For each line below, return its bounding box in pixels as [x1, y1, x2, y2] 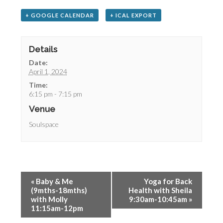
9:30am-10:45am [128, 195, 189, 204]
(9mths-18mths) [31, 186, 88, 195]
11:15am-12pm [31, 204, 84, 213]
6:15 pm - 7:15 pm [28, 89, 82, 98]
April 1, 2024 [28, 67, 67, 76]
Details [28, 44, 57, 54]
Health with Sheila [128, 186, 192, 195]
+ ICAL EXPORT [110, 12, 157, 18]
